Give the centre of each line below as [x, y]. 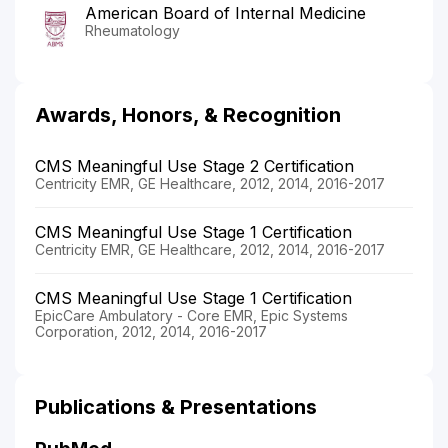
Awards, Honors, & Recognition [188, 115]
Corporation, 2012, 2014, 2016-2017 [151, 332]
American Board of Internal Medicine [225, 13]
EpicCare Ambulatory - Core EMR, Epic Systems [191, 316]
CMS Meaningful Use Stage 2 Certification [194, 166]
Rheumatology [132, 31]
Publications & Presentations [176, 407]
